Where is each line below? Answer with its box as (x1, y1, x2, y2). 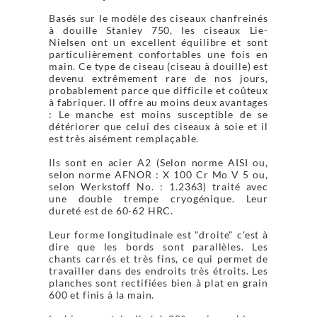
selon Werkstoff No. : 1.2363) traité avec (49, 180, 268, 192)
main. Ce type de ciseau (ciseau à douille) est (49, 59, 268, 72)
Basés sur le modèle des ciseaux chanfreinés (49, 11, 268, 24)
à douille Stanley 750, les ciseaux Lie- (49, 23, 268, 36)
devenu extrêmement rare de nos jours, (49, 71, 268, 84)
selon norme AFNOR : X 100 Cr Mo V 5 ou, (49, 168, 268, 180)
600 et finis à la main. (49, 288, 155, 301)
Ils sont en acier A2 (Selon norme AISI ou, (49, 156, 268, 168)
